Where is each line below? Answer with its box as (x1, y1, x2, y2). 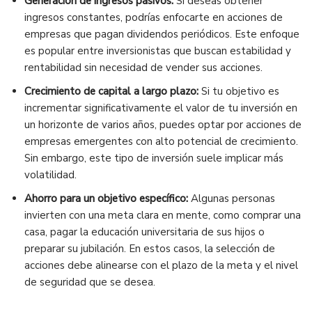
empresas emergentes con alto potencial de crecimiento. (24, 134, 298, 149)
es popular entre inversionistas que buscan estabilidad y (24, 44, 291, 58)
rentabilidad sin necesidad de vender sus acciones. (24, 61, 263, 75)
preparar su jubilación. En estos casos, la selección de (24, 242, 275, 256)
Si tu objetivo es (198, 84, 279, 99)
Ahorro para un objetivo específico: (24, 192, 188, 206)
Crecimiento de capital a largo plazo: (24, 84, 198, 99)
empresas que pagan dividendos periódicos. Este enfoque (24, 27, 299, 42)
